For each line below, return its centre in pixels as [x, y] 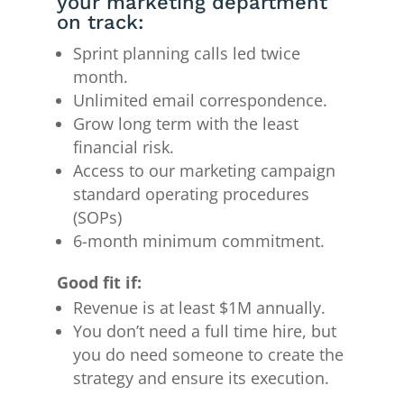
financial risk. [124, 147]
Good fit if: [100, 282]
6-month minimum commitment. [199, 240]
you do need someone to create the [209, 354]
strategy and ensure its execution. [202, 377]
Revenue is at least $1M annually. [200, 307]
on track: [101, 22]
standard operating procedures [192, 193]
